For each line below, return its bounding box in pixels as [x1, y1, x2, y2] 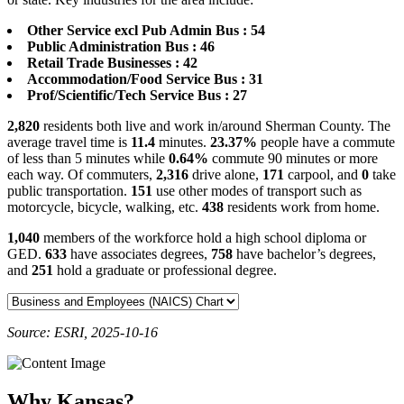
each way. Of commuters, [7, 167, 156, 183]
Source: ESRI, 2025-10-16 [7, 325, 158, 341]
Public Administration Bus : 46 [27, 39, 215, 55]
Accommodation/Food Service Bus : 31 [27, 71, 263, 87]
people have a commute [257, 134, 395, 151]
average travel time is [7, 134, 131, 151]
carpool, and [284, 167, 362, 183]
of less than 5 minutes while [7, 151, 169, 167]
